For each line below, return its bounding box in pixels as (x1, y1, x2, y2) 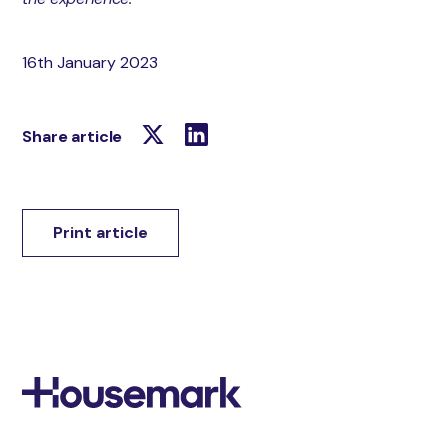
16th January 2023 (22, 51, 159, 73)
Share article (22, 125, 123, 147)
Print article (53, 221, 149, 243)
